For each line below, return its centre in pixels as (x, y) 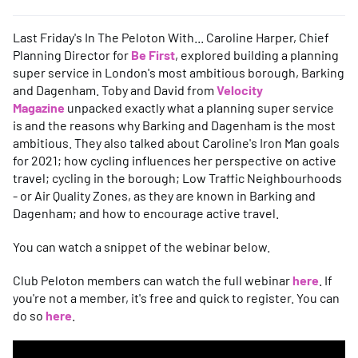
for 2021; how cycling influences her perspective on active (175, 160)
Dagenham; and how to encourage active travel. (146, 213)
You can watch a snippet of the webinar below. (143, 246)
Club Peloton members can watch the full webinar (153, 280)
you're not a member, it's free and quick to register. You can (176, 297)
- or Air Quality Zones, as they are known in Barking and (164, 195)
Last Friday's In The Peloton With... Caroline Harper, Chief (171, 37)
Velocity (240, 89)
